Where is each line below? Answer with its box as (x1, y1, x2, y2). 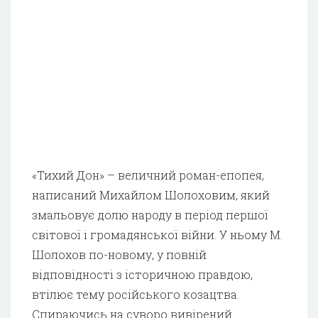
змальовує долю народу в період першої (32, 207, 268, 222)
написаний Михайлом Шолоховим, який (32, 187, 270, 202)
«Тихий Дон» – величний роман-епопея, (32, 167, 264, 182)
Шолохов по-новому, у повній (32, 246, 207, 262)
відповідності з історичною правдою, (32, 266, 253, 282)
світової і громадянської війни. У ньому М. (32, 226, 283, 242)
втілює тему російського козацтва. (32, 286, 239, 302)
